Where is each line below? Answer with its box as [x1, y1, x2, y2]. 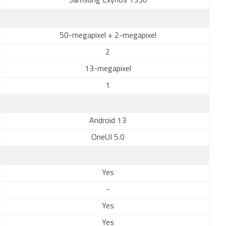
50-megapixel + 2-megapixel [59, 32, 156, 40]
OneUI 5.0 [91, 134, 125, 142]
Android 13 [89, 117, 126, 125]
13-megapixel [84, 65, 131, 73]
